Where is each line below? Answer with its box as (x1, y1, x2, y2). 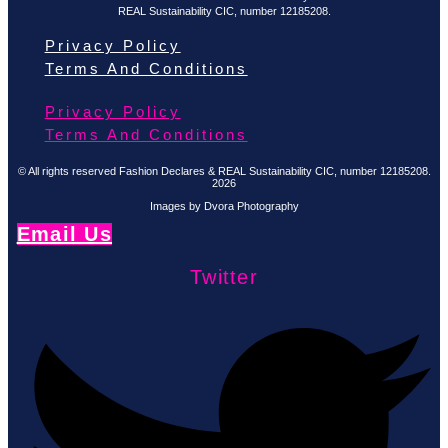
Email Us (16, 222, 113, 245)
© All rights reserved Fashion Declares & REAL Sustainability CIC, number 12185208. (17, 164, 431, 177)
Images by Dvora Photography (149, 199, 299, 212)
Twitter (189, 265, 259, 288)
